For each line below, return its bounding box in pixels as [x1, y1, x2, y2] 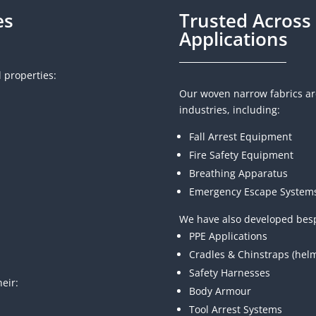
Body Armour [188, 284, 251, 298]
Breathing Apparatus [188, 166, 288, 180]
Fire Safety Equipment [188, 147, 293, 162]
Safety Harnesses [188, 265, 270, 279]
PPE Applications [188, 229, 267, 243]
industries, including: [178, 102, 280, 116]
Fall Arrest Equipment [188, 129, 292, 143]
